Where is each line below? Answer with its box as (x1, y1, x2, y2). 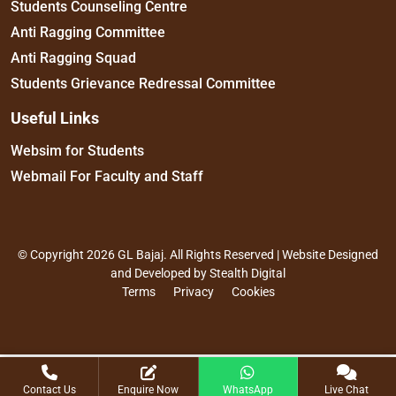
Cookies (231, 284, 275, 299)
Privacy (172, 284, 214, 299)
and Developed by (110, 265, 209, 280)
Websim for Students (11, 141, 144, 159)
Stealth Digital (209, 265, 286, 280)
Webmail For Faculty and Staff (11, 167, 203, 185)
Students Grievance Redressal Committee (11, 74, 276, 92)
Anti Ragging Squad (11, 49, 136, 66)
